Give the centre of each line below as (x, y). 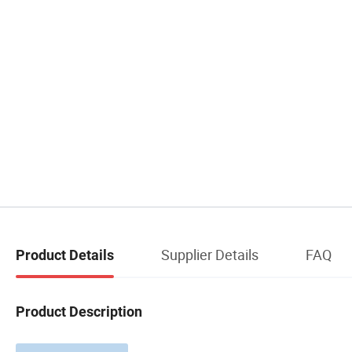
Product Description (79, 311)
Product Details (65, 255)
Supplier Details (210, 254)
